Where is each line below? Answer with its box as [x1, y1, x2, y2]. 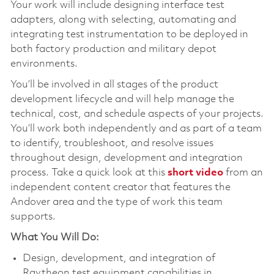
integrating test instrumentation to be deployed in [10, 29, 248, 40]
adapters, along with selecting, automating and [10, 14, 236, 25]
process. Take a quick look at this [10, 167, 168, 178]
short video [167, 167, 223, 178]
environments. [10, 58, 78, 69]
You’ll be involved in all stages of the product [10, 79, 218, 90]
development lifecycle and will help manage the [10, 94, 234, 105]
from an [223, 167, 263, 178]
